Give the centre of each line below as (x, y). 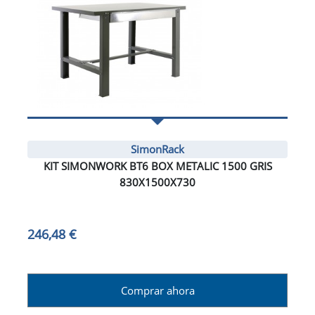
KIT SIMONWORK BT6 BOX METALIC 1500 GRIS (157, 166)
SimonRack (157, 149)
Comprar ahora (157, 290)
